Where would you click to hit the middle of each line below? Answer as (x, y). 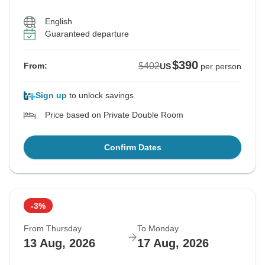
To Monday (158, 229)
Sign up (51, 96)
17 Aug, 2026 (173, 243)
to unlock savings (100, 96)
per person (221, 67)
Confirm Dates (132, 148)
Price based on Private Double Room (114, 115)
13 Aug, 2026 (59, 243)
